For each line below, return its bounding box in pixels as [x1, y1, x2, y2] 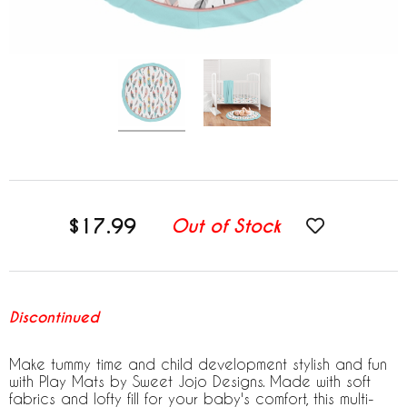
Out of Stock [171, 213, 281, 238]
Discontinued [9, 308, 99, 327]
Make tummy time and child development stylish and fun [9, 355, 387, 372]
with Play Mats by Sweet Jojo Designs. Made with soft [9, 372, 371, 390]
